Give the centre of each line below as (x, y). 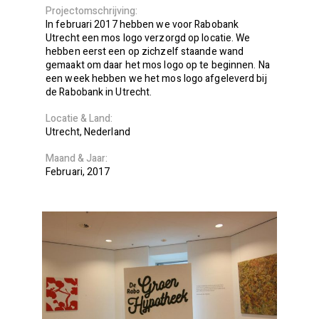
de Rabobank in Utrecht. (99, 92)
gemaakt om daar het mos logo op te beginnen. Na (158, 65)
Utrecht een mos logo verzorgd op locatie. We (148, 38)
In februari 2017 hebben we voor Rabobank (142, 25)
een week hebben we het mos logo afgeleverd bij (156, 79)
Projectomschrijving (90, 11)
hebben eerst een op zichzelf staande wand (145, 52)
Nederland (107, 132)
